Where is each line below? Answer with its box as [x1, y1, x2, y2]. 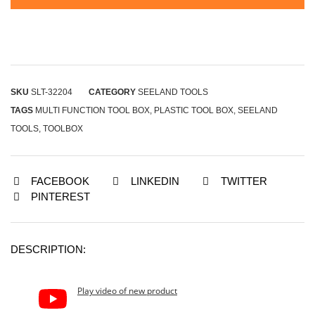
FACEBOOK [31, 175, 89, 188]
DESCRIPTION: [11, 243, 86, 256]
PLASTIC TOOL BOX [154, 105, 233, 116]
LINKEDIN [130, 175, 179, 188]
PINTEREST [31, 191, 90, 203]
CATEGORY [89, 87, 136, 98]
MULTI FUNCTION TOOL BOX [35, 105, 150, 116]
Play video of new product [77, 284, 177, 297]
